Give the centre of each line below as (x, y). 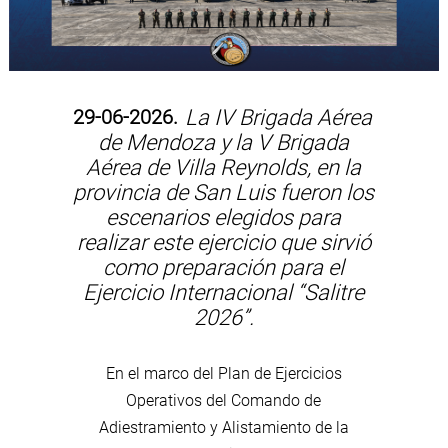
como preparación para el (224, 267)
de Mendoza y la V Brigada (224, 142)
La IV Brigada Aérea (276, 117)
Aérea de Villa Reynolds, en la (224, 167)
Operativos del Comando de (224, 400)
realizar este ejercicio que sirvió (223, 242)
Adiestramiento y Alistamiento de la (223, 427)
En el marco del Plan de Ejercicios (223, 373)
